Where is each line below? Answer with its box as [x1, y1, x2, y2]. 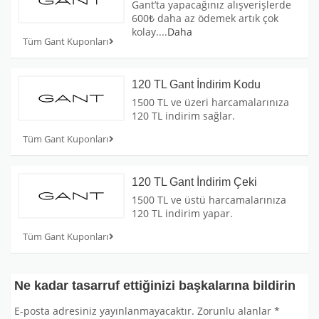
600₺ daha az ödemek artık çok [132, 11, 278, 25]
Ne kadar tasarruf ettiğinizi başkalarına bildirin [14, 278, 296, 293]
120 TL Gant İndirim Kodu [132, 78, 261, 90]
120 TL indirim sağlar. [132, 108, 235, 122]
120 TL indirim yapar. [132, 206, 233, 220]
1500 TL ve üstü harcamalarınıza [132, 192, 286, 206]
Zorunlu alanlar [194, 304, 274, 318]
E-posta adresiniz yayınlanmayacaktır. [14, 304, 194, 318]
